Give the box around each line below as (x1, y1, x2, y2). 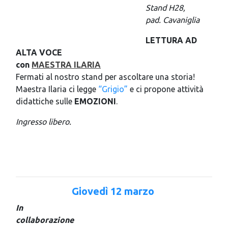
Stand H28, (146, 3, 185, 12)
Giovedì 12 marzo (71, 185, 157, 197)
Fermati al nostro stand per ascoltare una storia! (16, 72, 195, 81)
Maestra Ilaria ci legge (16, 84, 98, 94)
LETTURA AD (146, 35, 197, 45)
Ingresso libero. (16, 117, 71, 126)
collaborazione (16, 215, 74, 224)
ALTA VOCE (16, 47, 62, 57)
